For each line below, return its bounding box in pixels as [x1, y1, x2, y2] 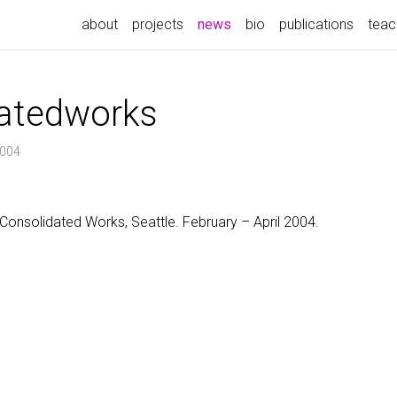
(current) [230, 15, 282, 32]
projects [132, 16, 183, 33]
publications [279, 16, 354, 33]
